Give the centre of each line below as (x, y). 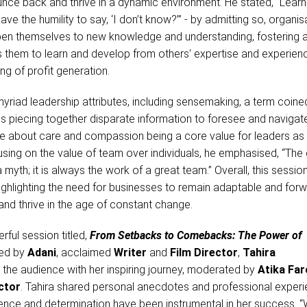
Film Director (204, 253)
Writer (130, 253)
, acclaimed (85, 253)
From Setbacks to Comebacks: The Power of (196, 236)
